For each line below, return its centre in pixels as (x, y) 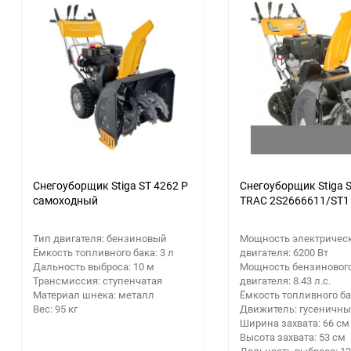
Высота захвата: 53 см (293, 337)
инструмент (67, 37)
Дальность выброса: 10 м (94, 266)
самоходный (65, 200)
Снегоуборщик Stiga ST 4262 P (110, 185)
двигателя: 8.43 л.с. (285, 280)
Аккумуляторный (82, 22)
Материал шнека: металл (94, 294)
